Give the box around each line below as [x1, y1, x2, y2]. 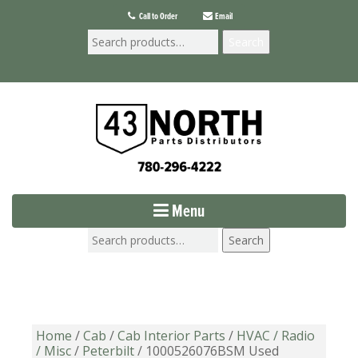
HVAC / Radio [237, 327, 315, 345]
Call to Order [137, 10, 177, 23]
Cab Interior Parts [117, 327, 225, 345]
